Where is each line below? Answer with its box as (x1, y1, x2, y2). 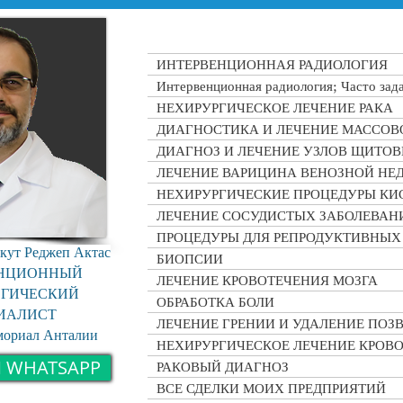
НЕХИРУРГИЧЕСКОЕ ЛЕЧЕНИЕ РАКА (157, 99, 393, 116)
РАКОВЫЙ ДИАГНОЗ (157, 358, 289, 375)
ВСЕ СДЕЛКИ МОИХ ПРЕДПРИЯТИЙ (157, 380, 386, 397)
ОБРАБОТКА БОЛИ (157, 293, 274, 310)
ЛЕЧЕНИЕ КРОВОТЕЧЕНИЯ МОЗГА (157, 272, 378, 289)
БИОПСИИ (157, 250, 223, 267)
